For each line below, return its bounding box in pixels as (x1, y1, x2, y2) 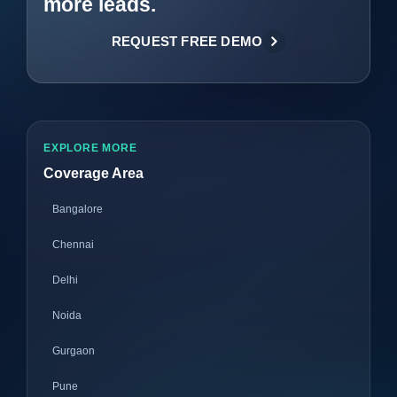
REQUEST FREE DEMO (111, 33, 263, 49)
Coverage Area (43, 165, 144, 181)
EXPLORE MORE (43, 141, 137, 154)
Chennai (52, 237, 94, 251)
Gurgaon (52, 344, 95, 357)
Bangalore (52, 202, 103, 215)
